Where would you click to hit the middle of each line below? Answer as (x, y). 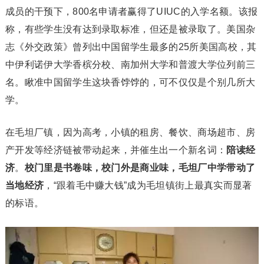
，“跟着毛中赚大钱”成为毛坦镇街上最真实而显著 (148, 186)
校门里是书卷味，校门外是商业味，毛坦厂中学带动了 (140, 168)
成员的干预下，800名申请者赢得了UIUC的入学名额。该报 (131, 12)
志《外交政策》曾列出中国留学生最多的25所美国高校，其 (131, 47)
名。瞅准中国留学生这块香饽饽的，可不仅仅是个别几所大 (130, 82)
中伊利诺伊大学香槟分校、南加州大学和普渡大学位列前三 (130, 65)
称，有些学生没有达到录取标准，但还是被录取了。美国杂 (130, 29)
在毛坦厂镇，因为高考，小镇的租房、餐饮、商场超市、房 (130, 133)
